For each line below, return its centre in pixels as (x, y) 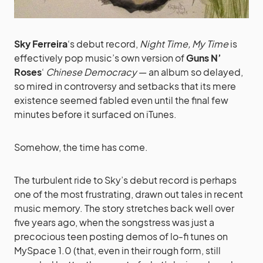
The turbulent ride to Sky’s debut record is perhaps (125, 180)
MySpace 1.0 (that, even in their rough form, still (117, 250)
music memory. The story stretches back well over (124, 208)
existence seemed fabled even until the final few (121, 100)
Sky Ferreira (41, 43)
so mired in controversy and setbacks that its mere (125, 86)
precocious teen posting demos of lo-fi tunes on (121, 236)
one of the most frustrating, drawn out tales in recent (129, 194)
